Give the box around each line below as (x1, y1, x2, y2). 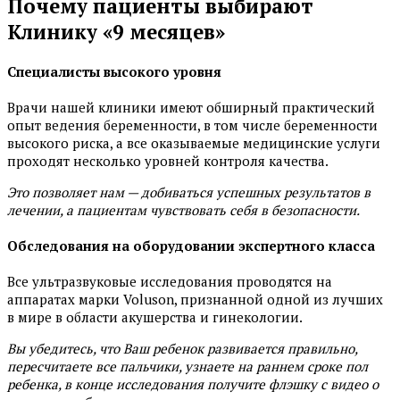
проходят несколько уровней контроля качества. (7, 152, 329, 171)
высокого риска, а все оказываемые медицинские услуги (7, 134, 380, 153)
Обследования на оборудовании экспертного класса (7, 237, 375, 255)
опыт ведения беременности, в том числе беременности (7, 116, 378, 135)
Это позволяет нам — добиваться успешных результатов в (7, 183, 371, 202)
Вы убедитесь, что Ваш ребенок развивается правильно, (7, 339, 357, 358)
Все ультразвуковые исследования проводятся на (7, 272, 332, 291)
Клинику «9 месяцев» (7, 19, 225, 46)
